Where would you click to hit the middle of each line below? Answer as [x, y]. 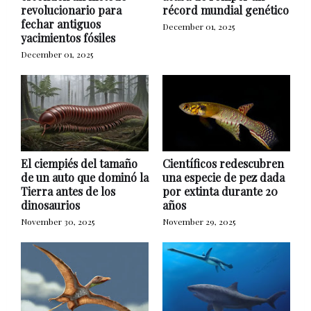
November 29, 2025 [199, 221]
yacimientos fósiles [68, 37]
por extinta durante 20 [220, 191]
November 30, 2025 [58, 221]
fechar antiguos [61, 24]
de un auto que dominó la [85, 177]
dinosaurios [50, 205]
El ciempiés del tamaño [79, 163]
